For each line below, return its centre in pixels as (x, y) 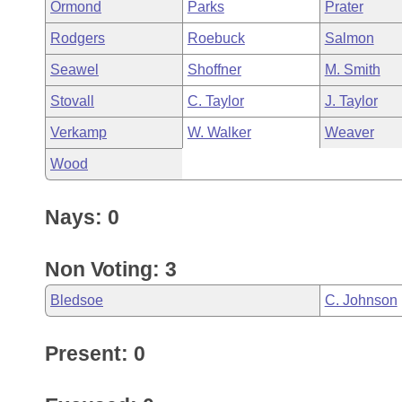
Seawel (74, 70)
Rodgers (78, 38)
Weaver (349, 132)
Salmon (349, 38)
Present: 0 (95, 354)
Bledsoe (77, 300)
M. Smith (352, 70)
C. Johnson (361, 300)
